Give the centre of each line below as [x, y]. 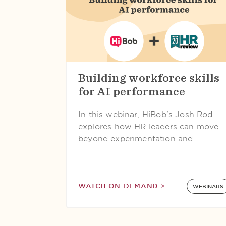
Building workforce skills [149, 78]
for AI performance [132, 91]
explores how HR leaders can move [149, 127]
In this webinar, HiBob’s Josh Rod [146, 115]
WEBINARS [208, 186]
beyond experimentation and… [138, 139]
